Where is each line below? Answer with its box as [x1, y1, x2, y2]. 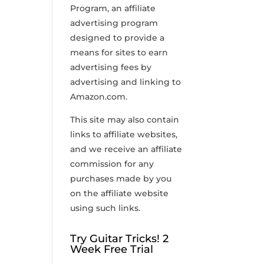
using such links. [70, 202, 141, 213]
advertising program [70, 17, 159, 28]
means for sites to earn [70, 47, 169, 58]
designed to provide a [70, 32, 165, 43]
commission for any [70, 158, 154, 169]
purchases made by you [70, 173, 172, 184]
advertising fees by [70, 61, 152, 72]
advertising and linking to [70, 76, 181, 87]
